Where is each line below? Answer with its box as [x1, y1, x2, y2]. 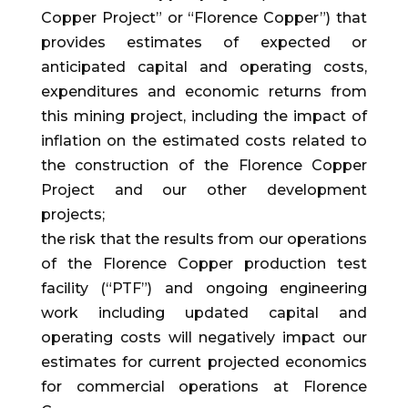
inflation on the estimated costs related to [40, 132, 368, 150]
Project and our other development [40, 181, 368, 199]
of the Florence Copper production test [40, 255, 368, 273]
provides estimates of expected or [40, 34, 368, 52]
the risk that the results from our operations [40, 230, 368, 249]
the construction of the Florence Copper [40, 157, 368, 175]
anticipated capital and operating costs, [40, 58, 368, 76]
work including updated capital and [40, 304, 368, 322]
